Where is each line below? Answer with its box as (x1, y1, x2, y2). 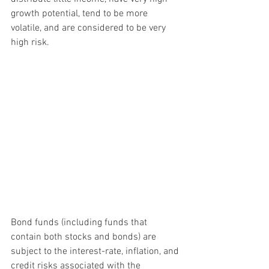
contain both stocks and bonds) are (11, 231, 159, 244)
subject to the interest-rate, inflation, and (11, 246, 181, 258)
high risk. (11, 36, 49, 49)
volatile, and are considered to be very (11, 22, 168, 34)
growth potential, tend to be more (11, 7, 150, 20)
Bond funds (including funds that (11, 217, 150, 229)
